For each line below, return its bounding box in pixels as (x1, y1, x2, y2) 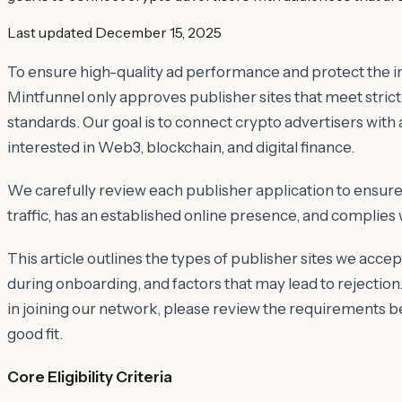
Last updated (7, 22, 92, 41)
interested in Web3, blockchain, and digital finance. (7, 137, 354, 156)
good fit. (7, 324, 63, 343)
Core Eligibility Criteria (7, 367, 172, 386)
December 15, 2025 (95, 22, 222, 41)
